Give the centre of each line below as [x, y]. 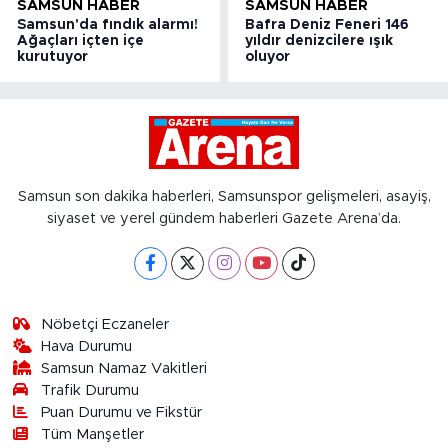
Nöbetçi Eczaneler [105, 325]
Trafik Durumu [90, 391]
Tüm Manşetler [93, 435]
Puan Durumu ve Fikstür [122, 413]
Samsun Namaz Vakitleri [124, 369]
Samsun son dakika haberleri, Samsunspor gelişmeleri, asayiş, [224, 197]
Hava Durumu [87, 347]
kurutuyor [52, 56]
